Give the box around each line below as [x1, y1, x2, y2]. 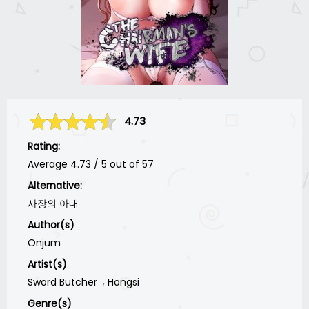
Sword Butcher [28, 275, 97, 289]
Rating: [28, 139, 60, 153]
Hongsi [108, 275, 139, 289]
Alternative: [28, 178, 82, 192]
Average [28, 157, 70, 171]
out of [110, 157, 142, 171]
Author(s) [28, 217, 74, 232]
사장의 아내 [28, 196, 79, 210]
